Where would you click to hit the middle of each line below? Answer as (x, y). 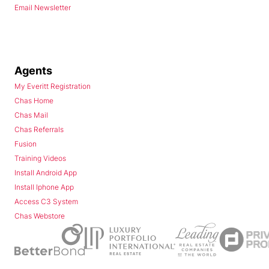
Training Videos (40, 159)
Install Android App (46, 173)
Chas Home (34, 101)
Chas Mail (31, 115)
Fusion (26, 144)
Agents (33, 71)
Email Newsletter (43, 8)
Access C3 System (46, 202)
